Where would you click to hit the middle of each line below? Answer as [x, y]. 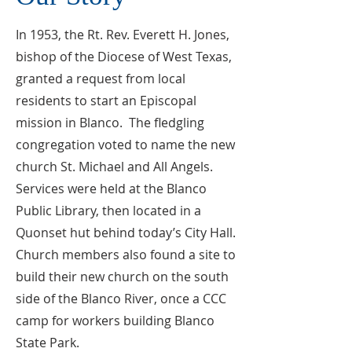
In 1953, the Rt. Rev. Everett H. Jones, [123, 35]
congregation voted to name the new [125, 145]
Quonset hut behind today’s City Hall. [126, 233]
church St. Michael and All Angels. [114, 167]
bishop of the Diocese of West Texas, [124, 57]
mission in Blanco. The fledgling [110, 123]
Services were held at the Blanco [111, 189]
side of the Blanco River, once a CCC [121, 299]
